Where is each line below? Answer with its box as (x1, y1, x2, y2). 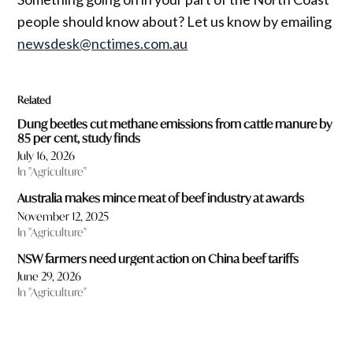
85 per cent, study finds (17, 129, 141, 146)
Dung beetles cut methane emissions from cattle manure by (17, 115, 333, 132)
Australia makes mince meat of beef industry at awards (17, 190, 305, 206)
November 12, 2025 (17, 208, 110, 224)
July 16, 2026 (17, 148, 76, 164)
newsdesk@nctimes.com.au (17, 34, 188, 52)
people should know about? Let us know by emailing (17, 12, 333, 30)
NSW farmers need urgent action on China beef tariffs (17, 250, 299, 266)
